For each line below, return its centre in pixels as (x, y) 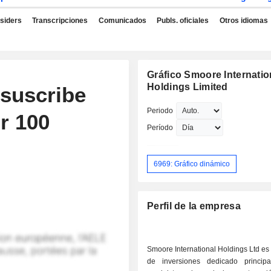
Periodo (160, 111)
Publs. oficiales (183, 21)
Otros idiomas (243, 21)
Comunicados (122, 21)
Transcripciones (60, 21)
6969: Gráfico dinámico (192, 164)
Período (160, 128)
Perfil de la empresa (194, 206)
